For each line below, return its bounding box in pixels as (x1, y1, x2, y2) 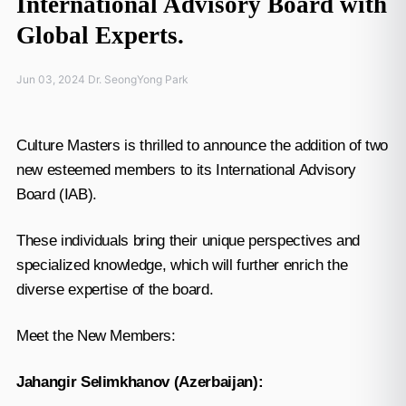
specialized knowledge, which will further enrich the (15, 256, 348, 274)
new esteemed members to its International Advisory (15, 160, 356, 179)
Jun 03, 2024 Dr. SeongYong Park (15, 72, 188, 86)
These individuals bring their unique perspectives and (15, 231, 360, 249)
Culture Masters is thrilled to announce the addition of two (15, 136, 388, 154)
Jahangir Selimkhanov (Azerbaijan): (15, 372, 264, 391)
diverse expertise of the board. (15, 280, 214, 298)
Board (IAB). (15, 185, 97, 203)
